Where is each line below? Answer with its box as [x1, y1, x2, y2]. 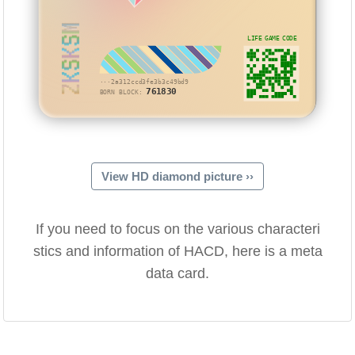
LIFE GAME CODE [247, 34, 297, 42]
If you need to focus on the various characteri [35, 221, 320, 238]
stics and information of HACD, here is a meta [32, 243, 323, 260]
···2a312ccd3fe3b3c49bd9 [100, 78, 189, 86]
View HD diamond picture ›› [101, 170, 254, 184]
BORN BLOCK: [100, 88, 147, 96]
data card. [146, 265, 209, 282]
